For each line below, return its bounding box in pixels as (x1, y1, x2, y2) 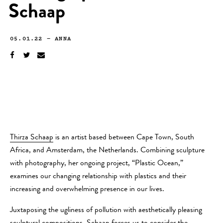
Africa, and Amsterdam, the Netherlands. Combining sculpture (10, 147, 205, 155)
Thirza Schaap (10, 134, 53, 142)
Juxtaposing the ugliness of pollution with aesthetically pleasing (10, 207, 202, 215)
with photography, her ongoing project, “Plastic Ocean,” (10, 160, 183, 168)
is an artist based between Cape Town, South (53, 134, 194, 142)
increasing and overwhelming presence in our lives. (10, 186, 166, 194)
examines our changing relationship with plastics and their (10, 173, 186, 181)
